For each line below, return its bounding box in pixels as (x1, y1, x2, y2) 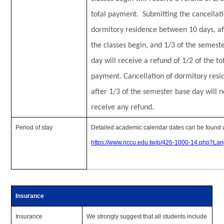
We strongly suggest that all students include (86, 213, 207, 220)
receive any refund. (91, 103, 154, 111)
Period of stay (15, 124, 53, 131)
